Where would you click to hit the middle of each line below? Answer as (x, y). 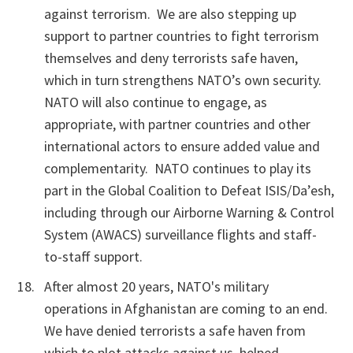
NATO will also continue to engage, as (156, 102)
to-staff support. (93, 256)
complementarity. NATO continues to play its (178, 168)
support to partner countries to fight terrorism (182, 36)
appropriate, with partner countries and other (177, 124)
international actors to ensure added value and (182, 146)
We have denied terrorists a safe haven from (175, 331)
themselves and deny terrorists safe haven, (171, 58)
